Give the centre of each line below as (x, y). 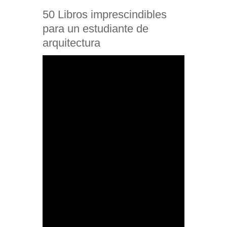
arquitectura (71, 43)
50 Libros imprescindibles (105, 14)
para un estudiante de (96, 28)
